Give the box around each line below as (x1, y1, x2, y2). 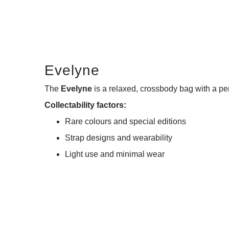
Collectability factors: (44, 100, 126, 109)
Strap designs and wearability (65, 133, 172, 142)
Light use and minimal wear (65, 149, 165, 158)
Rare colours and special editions (65, 117, 186, 126)
